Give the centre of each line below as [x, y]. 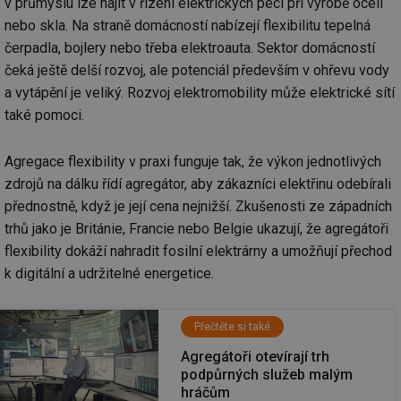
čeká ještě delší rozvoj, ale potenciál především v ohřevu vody [197, 70]
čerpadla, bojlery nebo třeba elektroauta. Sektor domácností [190, 47]
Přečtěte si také [232, 327]
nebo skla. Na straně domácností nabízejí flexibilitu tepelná [188, 25]
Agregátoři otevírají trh [255, 357]
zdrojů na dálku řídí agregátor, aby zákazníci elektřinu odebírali [198, 184]
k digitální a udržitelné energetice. [109, 274]
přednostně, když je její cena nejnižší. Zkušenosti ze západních [198, 207]
